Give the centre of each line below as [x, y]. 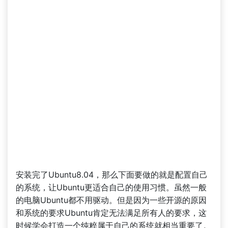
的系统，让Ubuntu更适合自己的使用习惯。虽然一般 [111, 187]
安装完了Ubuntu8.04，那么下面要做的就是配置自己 [112, 175]
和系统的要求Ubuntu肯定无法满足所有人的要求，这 [111, 213]
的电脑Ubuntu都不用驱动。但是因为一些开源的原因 [111, 200]
